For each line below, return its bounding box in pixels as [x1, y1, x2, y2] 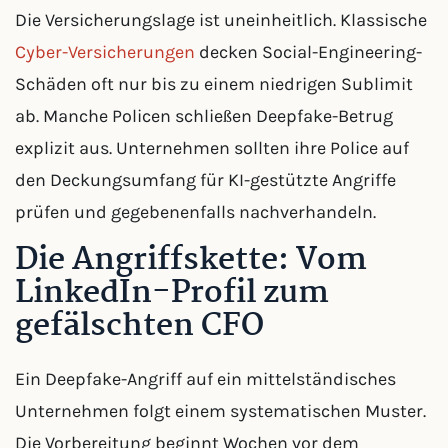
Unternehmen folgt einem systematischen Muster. [15, 400, 426, 422]
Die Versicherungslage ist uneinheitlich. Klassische [15, 9, 427, 31]
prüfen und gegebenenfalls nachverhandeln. [15, 201, 376, 223]
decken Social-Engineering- [195, 41, 422, 63]
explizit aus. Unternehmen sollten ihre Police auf [15, 137, 409, 159]
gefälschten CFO [15, 301, 264, 352]
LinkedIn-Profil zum [15, 268, 329, 319]
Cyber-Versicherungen [15, 41, 195, 63]
